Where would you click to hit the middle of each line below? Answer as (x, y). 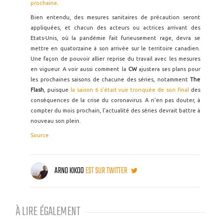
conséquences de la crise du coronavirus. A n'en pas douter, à (115, 100)
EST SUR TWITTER (107, 171)
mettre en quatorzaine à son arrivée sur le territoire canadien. (115, 48)
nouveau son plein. (56, 121)
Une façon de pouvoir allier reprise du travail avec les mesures (115, 59)
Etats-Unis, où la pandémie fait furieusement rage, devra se (115, 38)
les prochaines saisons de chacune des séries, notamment (110, 79)
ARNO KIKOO (69, 171)
